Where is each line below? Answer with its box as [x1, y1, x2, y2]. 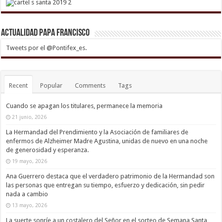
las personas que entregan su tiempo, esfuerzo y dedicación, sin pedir [6, 181, 205, 189]
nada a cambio [6, 190, 49, 198]
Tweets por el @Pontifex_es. [6, 44, 87, 52]
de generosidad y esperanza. [6, 146, 89, 154]
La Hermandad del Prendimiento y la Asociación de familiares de [6, 128, 189, 136]
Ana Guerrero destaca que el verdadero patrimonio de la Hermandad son [6, 172, 215, 180]
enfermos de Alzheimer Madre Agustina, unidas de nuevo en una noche [6, 137, 208, 145]
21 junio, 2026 [12, 114, 47, 120]
